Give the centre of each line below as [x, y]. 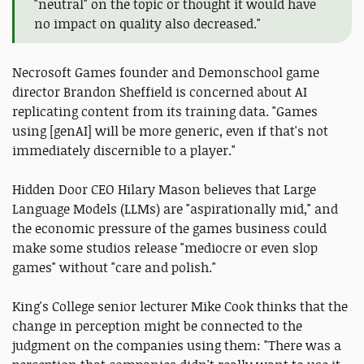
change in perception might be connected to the [157, 325]
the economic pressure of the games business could [169, 228]
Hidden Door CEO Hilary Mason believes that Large [164, 189]
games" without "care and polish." [114, 267]
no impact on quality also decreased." [147, 23]
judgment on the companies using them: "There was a [177, 345]
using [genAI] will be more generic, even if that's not [170, 130]
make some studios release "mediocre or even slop [165, 247]
